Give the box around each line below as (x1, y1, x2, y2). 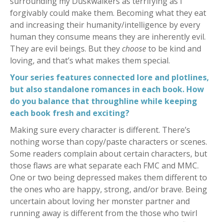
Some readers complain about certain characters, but (10, 148, 207, 160)
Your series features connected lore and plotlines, (10, 72, 209, 83)
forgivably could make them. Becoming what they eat (10, 7, 206, 19)
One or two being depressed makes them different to (10, 172, 207, 183)
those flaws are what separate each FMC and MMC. (10, 160, 199, 171)
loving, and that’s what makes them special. (10, 55, 170, 66)
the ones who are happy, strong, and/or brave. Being (10, 184, 207, 195)
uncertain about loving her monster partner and (10, 196, 190, 207)
